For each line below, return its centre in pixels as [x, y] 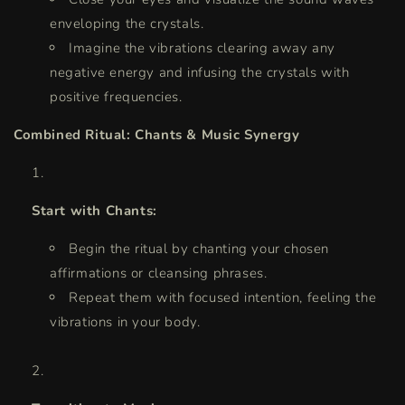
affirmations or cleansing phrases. [159, 273]
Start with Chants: [94, 211]
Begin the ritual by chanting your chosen [199, 249]
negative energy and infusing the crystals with [200, 73]
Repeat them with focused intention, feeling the [223, 298]
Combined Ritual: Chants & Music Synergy [157, 135]
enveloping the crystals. [127, 24]
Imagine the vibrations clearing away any [202, 48]
